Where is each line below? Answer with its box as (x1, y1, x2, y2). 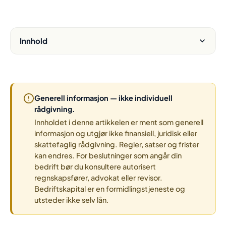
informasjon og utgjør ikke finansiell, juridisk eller (34, 129, 197, 138)
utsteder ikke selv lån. (34, 195, 109, 204)
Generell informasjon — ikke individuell (34, 93, 173, 102)
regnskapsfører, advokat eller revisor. (34, 173, 162, 182)
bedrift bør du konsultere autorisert (34, 162, 156, 171)
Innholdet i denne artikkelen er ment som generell (34, 118, 203, 127)
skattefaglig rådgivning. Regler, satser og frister (34, 140, 199, 149)
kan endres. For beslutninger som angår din (34, 151, 182, 160)
